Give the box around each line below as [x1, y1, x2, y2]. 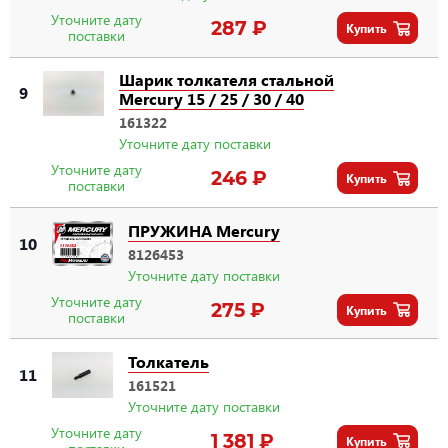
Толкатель [128, 350, 209, 372]
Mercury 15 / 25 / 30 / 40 [119, 88, 304, 110]
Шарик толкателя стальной [119, 69, 334, 91]
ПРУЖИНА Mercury [128, 219, 280, 241]
